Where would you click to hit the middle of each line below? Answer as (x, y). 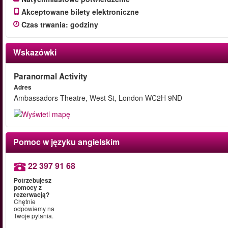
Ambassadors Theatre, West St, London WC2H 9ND (98, 98)
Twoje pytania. (34, 216)
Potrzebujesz (33, 180)
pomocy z (28, 188)
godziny (84, 24)
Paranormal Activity (51, 76)
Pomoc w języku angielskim (66, 142)
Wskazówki (35, 52)
